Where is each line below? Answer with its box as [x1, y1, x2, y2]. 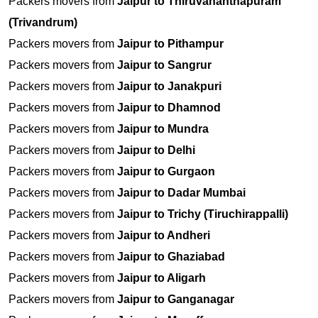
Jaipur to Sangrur [117, 59, 212, 72]
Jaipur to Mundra [117, 123, 209, 136]
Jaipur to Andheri [117, 229, 210, 242]
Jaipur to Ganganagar [117, 293, 234, 306]
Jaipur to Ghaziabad [117, 251, 225, 263]
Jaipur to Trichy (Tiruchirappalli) [117, 208, 288, 221]
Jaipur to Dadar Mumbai [117, 187, 246, 199]
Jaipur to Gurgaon [117, 165, 215, 178]
